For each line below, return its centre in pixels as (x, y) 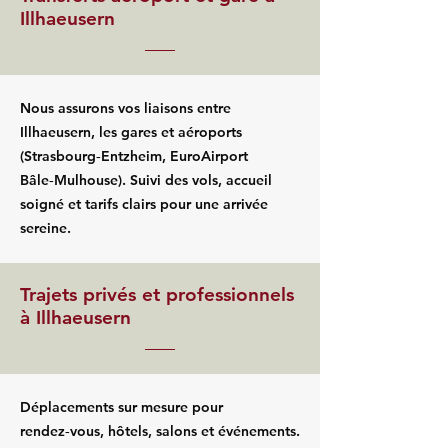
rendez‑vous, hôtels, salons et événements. (160, 431)
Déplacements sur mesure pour (121, 407)
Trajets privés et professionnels (157, 294)
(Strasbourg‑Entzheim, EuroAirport (134, 156)
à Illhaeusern (75, 317)
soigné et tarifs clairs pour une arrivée (144, 204)
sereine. (45, 228)
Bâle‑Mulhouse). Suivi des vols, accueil (146, 180)
